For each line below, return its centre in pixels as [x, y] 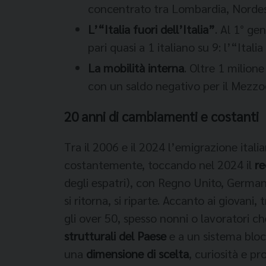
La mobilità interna [136, 68]
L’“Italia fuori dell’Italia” [151, 29]
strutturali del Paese [115, 235]
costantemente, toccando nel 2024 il [159, 164]
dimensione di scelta [137, 253]
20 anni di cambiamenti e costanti [161, 116]
